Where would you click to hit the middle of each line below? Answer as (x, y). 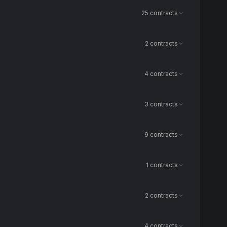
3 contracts (161, 104)
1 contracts (162, 165)
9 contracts (161, 135)
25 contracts (160, 13)
